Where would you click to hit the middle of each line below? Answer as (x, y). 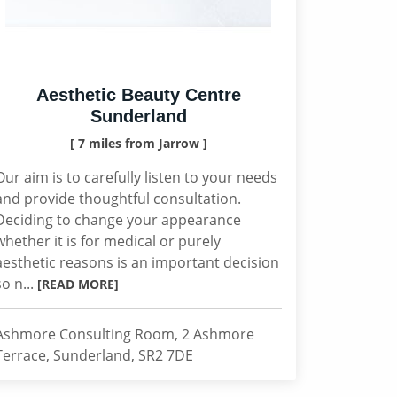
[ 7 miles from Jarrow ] (138, 143)
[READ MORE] (78, 284)
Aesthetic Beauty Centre (138, 95)
